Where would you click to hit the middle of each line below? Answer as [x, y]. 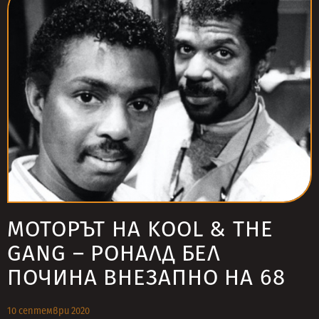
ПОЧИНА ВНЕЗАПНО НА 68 [146, 277]
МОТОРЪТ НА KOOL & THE [140, 229]
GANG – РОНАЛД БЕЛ [114, 253]
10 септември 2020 [48, 311]
